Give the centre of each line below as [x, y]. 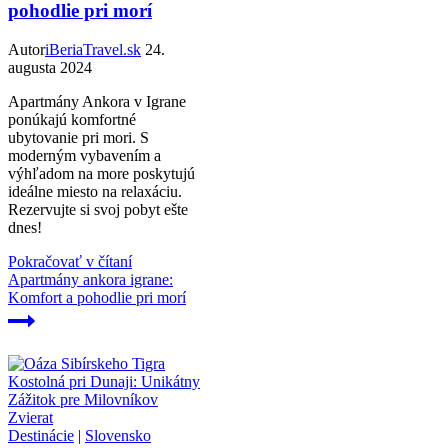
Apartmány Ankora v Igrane [97, 101]
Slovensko [118, 435]
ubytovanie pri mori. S [78, 137]
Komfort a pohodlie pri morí [97, 297]
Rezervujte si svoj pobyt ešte [98, 209]
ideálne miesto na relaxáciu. [95, 191]
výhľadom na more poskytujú [101, 173]
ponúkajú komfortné [72, 119]
